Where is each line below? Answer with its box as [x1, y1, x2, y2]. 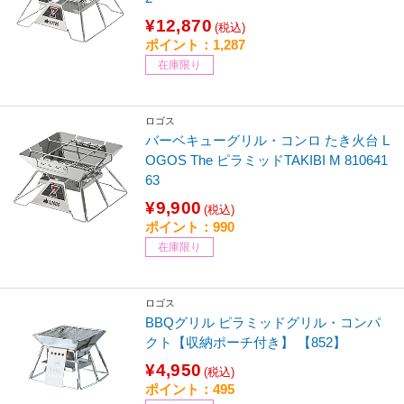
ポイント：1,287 [145, 37, 246, 53]
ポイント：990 [145, 218, 235, 234]
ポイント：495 [145, 381, 235, 397]
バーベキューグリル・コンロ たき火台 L [145, 132, 390, 148]
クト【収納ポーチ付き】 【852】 [145, 334, 347, 350]
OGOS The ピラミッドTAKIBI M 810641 [145, 151, 389, 168]
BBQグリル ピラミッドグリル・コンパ [145, 314, 381, 330]
